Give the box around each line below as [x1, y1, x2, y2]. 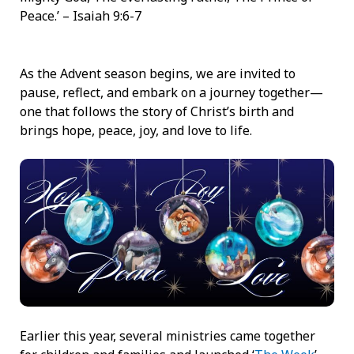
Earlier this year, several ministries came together [20, 326, 315, 345]
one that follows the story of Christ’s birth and [20, 102, 294, 120]
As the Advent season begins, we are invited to [20, 64, 296, 82]
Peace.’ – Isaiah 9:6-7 [20, 6, 141, 24]
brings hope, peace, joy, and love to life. [20, 121, 252, 139]
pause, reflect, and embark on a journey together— [20, 83, 323, 101]
